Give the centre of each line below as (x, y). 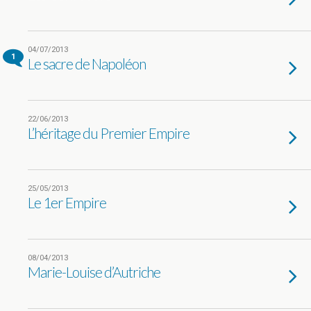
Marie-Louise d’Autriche (94, 272)
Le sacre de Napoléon (87, 64)
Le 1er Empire (67, 202)
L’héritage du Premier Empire (109, 133)
